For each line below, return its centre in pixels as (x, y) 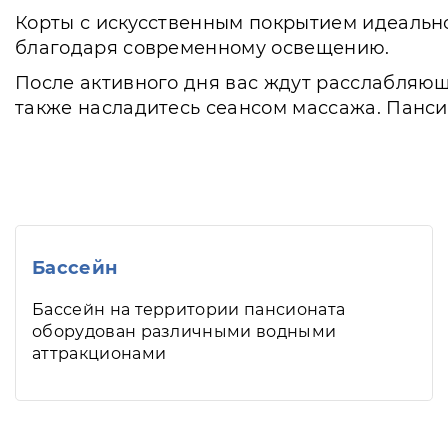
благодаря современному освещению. (202, 48)
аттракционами (99, 353)
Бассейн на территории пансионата (189, 309)
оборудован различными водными (184, 331)
